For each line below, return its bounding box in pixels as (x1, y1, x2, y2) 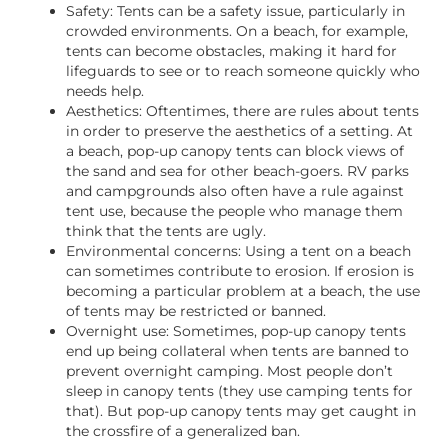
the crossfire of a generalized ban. (66, 422, 300, 440)
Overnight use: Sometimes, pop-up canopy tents (66, 322, 406, 340)
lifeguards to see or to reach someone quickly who (66, 62, 420, 80)
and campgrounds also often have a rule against (66, 182, 404, 200)
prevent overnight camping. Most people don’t (66, 362, 393, 380)
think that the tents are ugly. (66, 222, 266, 240)
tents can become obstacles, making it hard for (66, 42, 397, 60)
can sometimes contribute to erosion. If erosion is (66, 262, 414, 280)
